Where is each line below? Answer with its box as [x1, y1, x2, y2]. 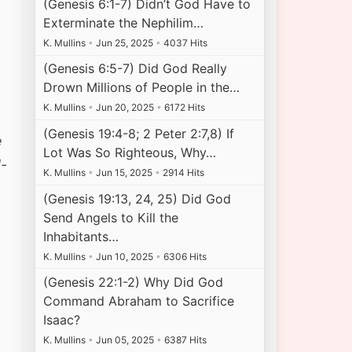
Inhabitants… [43, 228, 119, 244]
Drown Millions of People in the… [43, 79, 240, 96]
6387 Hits [162, 334, 207, 346]
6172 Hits [162, 101, 206, 114]
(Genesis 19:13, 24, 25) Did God [43, 190, 232, 207]
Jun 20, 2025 [93, 101, 157, 114]
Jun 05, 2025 [93, 334, 157, 346]
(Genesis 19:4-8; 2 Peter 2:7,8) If [43, 125, 235, 141]
